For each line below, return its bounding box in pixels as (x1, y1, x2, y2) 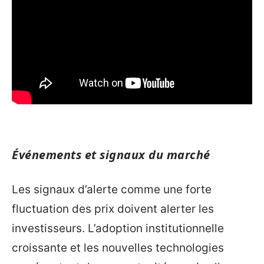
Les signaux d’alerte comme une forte (12, 183, 212, 196)
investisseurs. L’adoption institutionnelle (12, 222, 224, 235)
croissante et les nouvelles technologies (12, 241, 224, 255)
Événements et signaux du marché (12, 146, 210, 163)
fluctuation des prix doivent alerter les (12, 202, 214, 216)
